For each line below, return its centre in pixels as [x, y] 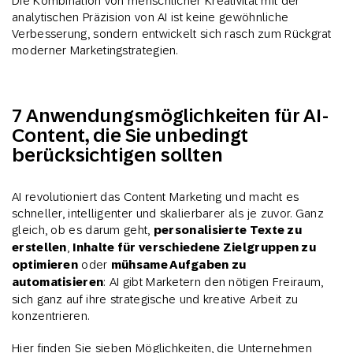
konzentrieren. [51, 316]
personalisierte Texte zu [228, 230]
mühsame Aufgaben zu [178, 265]
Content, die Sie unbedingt [130, 136]
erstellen [39, 248]
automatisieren [58, 282]
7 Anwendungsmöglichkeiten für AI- [170, 116]
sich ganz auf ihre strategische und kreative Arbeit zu [155, 299]
